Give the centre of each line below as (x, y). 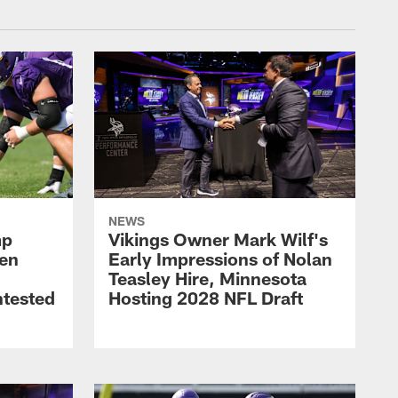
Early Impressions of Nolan (220, 259)
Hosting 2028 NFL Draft (206, 298)
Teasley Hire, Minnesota (207, 279)
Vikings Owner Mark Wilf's (218, 239)
